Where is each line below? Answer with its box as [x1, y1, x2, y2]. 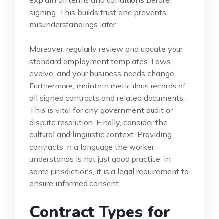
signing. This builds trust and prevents [29, 7, 166, 17]
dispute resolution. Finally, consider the [29, 117, 168, 127]
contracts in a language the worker [29, 141, 154, 152]
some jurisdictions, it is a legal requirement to [29, 166, 189, 176]
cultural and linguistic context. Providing [29, 129, 172, 139]
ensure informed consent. [29, 178, 120, 188]
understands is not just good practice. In [29, 153, 171, 164]
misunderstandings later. [29, 19, 117, 29]
